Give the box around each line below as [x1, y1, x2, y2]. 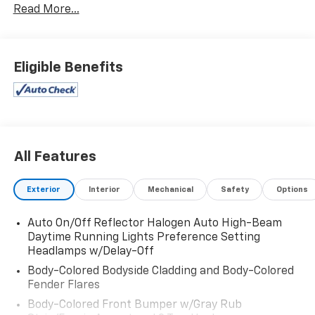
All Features [14, 150, 96, 165]
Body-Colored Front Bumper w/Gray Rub [27, 299, 242, 311]
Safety [220, 186, 249, 194]
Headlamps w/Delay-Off [27, 245, 154, 257]
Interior [88, 186, 120, 194]
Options [276, 186, 308, 194]
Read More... [13, 4, 79, 16]
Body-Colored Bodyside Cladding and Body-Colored [27, 265, 294, 277]
